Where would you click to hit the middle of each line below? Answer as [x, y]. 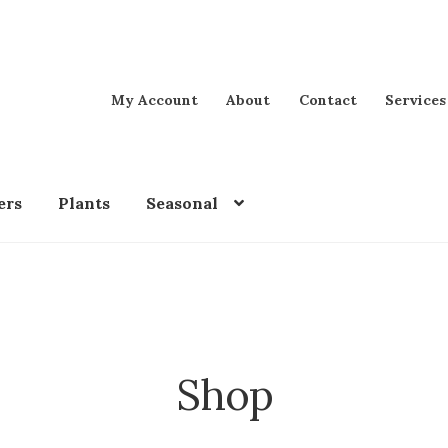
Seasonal [181, 203]
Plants [83, 203]
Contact [327, 99]
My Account [154, 99]
